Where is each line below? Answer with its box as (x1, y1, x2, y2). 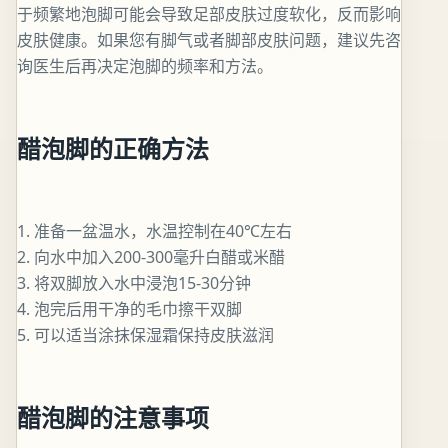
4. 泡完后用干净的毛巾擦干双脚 (17, 297, 242, 320)
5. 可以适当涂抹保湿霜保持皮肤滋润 (17, 323, 274, 346)
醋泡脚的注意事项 (17, 400, 209, 434)
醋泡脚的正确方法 (17, 131, 209, 165)
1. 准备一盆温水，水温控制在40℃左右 (17, 219, 292, 242)
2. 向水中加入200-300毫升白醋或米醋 (17, 245, 285, 268)
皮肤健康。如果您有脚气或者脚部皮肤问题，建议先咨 (17, 28, 401, 51)
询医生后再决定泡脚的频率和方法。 (17, 54, 273, 77)
